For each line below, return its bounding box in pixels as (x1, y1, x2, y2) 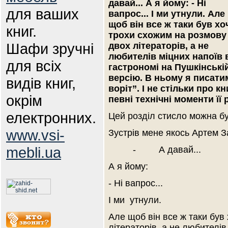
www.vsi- (6, 127, 65, 144)
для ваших (6, 6, 79, 22)
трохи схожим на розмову (108, 30, 226, 40)
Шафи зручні (6, 40, 94, 57)
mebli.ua (6, 144, 61, 161)
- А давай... (133, 145, 201, 155)
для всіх (6, 58, 62, 74)
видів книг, (6, 75, 76, 92)
